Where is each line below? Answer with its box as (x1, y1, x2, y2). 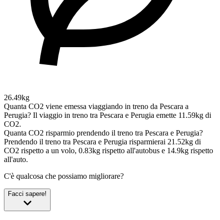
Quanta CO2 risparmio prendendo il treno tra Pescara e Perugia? (4, 128, 203, 137)
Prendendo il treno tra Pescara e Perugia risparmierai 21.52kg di (4, 137, 201, 146)
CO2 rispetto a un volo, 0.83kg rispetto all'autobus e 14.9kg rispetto (4, 146, 213, 155)
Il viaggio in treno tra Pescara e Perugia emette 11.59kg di (33, 110, 211, 119)
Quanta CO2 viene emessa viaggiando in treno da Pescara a (4, 102, 189, 110)
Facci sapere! (8, 190, 47, 197)
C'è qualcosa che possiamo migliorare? (4, 171, 124, 180)
